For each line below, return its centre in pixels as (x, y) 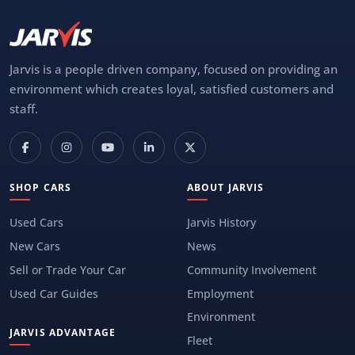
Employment (220, 293)
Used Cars (36, 223)
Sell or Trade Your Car (68, 269)
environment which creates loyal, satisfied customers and (172, 88)
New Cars (35, 246)
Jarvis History (221, 223)
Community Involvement (252, 269)
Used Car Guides (54, 293)
